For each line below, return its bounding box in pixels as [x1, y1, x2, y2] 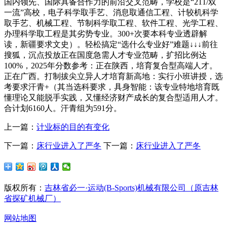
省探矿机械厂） [4, 194, 61, 203]
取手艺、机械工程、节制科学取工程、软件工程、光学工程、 [4, 18, 223, 27]
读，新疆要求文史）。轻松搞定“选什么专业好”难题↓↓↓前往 [4, 40, 218, 49]
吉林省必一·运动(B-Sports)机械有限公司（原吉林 [45, 183, 218, 192]
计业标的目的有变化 [36, 122, 109, 131]
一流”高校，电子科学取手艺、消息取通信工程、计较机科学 [4, 8, 218, 17]
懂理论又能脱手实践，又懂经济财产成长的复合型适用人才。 [4, 93, 223, 102]
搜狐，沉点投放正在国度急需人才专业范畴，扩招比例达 [4, 50, 207, 59]
